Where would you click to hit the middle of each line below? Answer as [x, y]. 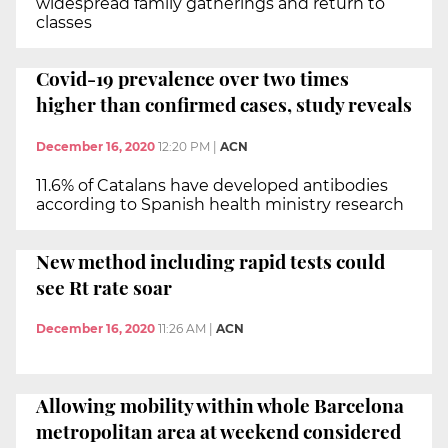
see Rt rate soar [104, 286]
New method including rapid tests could [210, 260]
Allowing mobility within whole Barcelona [220, 404]
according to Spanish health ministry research [220, 204]
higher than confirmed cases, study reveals [224, 104]
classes [64, 22]
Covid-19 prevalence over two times [192, 78]
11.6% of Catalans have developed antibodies [212, 185]
